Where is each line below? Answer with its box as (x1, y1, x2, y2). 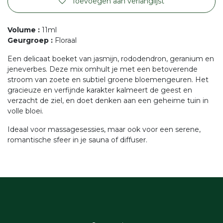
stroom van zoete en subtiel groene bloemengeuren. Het (7, 75, 209, 84)
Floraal (55, 36, 77, 45)
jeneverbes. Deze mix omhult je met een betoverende (7, 65, 198, 74)
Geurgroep (7, 36, 49, 45)
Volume (7, 25, 36, 34)
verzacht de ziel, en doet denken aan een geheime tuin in (7, 96, 209, 105)
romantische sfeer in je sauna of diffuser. (7, 135, 149, 144)
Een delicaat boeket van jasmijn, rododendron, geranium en (7, 54, 214, 63)
